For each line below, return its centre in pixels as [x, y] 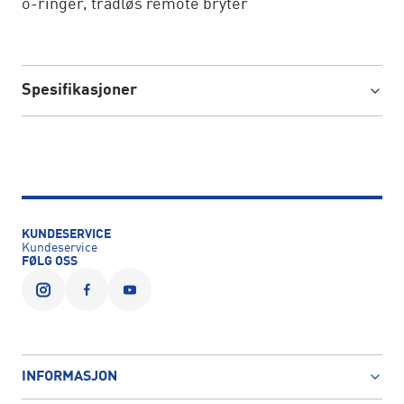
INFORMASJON [69, 377]
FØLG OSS [50, 262]
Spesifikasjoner [79, 90]
